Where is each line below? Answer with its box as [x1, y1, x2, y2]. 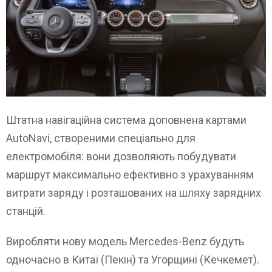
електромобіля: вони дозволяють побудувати [6, 149, 236, 163]
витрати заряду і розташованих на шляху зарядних [6, 186, 261, 199]
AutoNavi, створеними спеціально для [6, 131, 195, 144]
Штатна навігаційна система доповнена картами [6, 113, 246, 126]
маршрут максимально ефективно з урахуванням [6, 168, 254, 181]
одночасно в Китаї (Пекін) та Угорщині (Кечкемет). [6, 253, 259, 266]
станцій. [6, 204, 46, 217]
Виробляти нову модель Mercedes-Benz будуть [6, 234, 244, 248]
